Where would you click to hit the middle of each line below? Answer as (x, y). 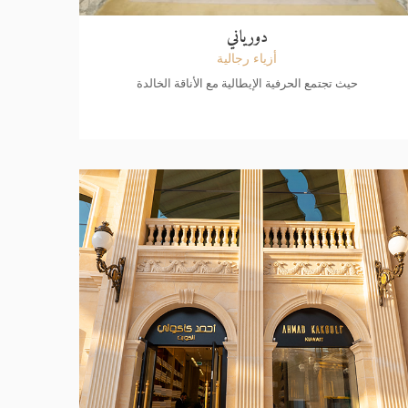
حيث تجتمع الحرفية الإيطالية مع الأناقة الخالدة (247, 83)
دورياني (247, 38)
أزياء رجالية (247, 58)
